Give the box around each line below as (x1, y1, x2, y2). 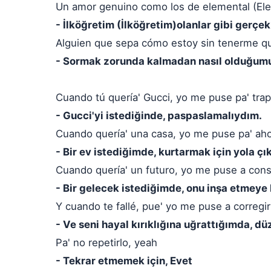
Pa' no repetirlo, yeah (56, 237, 157, 249)
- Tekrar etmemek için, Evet (56, 255, 192, 267)
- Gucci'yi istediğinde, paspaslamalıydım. (56, 109, 262, 122)
